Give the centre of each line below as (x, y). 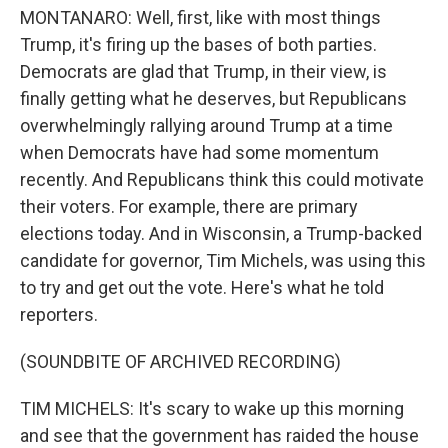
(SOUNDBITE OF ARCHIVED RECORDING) (180, 361)
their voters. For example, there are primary (189, 206)
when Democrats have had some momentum (199, 152)
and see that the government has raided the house (219, 435)
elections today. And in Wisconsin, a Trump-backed (221, 233)
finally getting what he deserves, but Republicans (213, 98)
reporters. (59, 314)
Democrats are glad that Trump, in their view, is (203, 71)
